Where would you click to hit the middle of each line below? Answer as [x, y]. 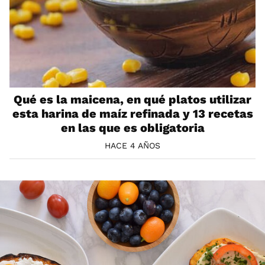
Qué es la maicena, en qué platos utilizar [132, 100]
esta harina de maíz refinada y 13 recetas [132, 114]
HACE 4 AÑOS [132, 146]
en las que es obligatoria [132, 128]
